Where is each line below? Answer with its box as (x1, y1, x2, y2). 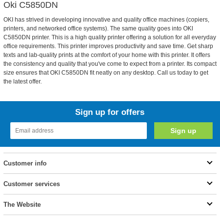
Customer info (3, 160, 47, 167)
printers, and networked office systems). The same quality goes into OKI (3, 25, 193, 32)
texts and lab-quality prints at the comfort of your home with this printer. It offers (3, 52, 210, 58)
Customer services (3, 180, 60, 188)
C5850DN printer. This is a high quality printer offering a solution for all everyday (3, 34, 216, 41)
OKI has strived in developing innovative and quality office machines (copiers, (3, 16, 209, 23)
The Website (3, 201, 41, 208)
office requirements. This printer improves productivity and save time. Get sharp (3, 43, 213, 50)
